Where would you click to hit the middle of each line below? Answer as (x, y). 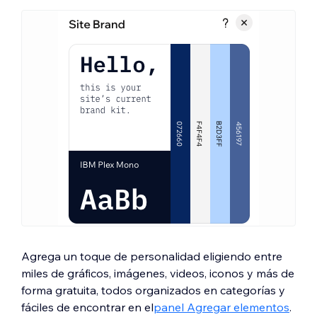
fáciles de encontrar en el (87, 307)
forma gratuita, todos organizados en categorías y (153, 290)
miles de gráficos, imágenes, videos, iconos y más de (158, 273)
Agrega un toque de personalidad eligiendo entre (152, 257)
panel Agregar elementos (221, 307)
